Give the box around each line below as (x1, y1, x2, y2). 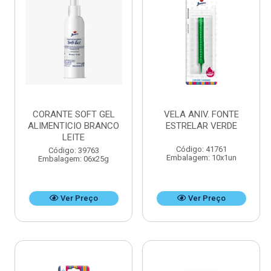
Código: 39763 (48, 146, 99, 155)
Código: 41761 (175, 145, 227, 154)
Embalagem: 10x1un (166, 153, 237, 163)
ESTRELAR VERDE (165, 120, 237, 132)
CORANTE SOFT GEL (32, 109, 115, 120)
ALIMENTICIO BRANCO (28, 120, 119, 132)
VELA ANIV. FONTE (163, 109, 239, 120)
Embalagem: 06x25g (38, 154, 109, 164)
